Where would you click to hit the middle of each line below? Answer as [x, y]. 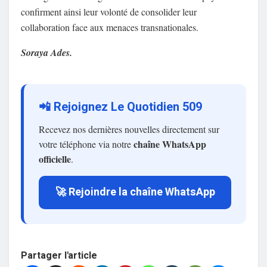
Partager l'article [59, 256]
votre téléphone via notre [86, 144]
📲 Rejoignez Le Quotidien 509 [120, 107]
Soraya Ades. [46, 53]
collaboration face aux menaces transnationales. [110, 27]
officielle [55, 159]
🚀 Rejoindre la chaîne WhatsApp [135, 193]
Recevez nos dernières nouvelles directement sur [129, 129]
